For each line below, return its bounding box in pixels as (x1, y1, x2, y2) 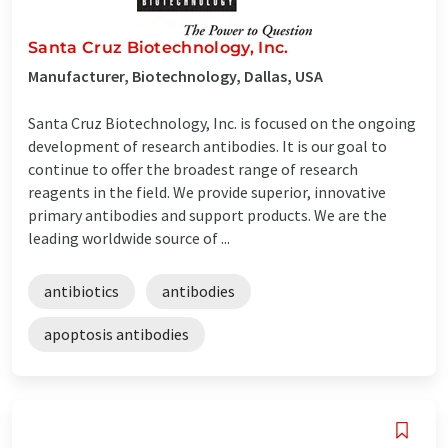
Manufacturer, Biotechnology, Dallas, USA (28, 65, 323, 86)
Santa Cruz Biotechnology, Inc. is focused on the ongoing (28, 112, 416, 133)
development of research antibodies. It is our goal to (28, 135, 387, 156)
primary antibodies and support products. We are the (28, 204, 387, 225)
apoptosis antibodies (44, 323, 189, 344)
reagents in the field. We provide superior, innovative (28, 181, 386, 202)
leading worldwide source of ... (28, 227, 230, 248)
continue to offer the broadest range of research (28, 158, 358, 179)
